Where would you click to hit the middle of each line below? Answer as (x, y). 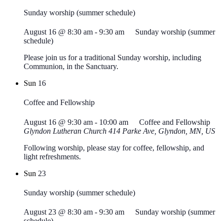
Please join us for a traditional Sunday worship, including (112, 58)
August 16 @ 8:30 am (58, 32)
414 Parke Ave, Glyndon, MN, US (162, 131)
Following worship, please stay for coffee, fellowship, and (114, 147)
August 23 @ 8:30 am (58, 212)
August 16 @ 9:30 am (58, 122)
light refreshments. (52, 156)
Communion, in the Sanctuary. (71, 67)
